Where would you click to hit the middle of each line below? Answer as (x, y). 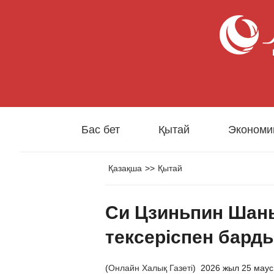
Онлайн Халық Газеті (150, 268)
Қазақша (125, 168)
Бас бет (101, 130)
